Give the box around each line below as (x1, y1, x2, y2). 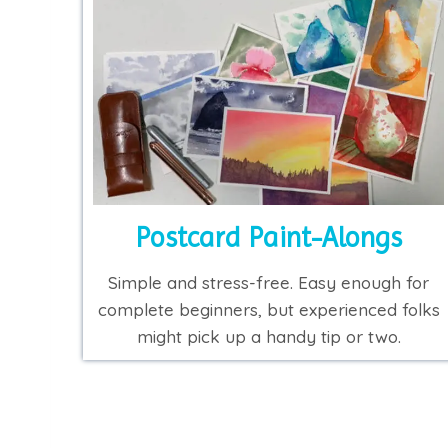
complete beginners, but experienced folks (97, 298, 440, 320)
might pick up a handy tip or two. (136, 325, 401, 347)
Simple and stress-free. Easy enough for (108, 271, 430, 293)
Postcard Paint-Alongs (135, 220, 403, 254)
